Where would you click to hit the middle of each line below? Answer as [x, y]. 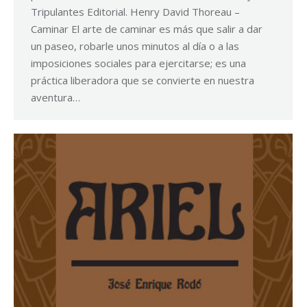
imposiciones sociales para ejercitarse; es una [138, 63]
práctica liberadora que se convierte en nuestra [143, 81]
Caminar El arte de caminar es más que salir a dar [147, 29]
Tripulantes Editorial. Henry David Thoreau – [135, 12]
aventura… [56, 98]
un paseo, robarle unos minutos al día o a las [135, 46]
